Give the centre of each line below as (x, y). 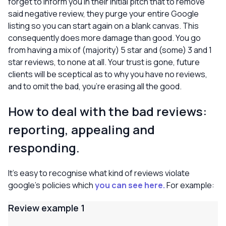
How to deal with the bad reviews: (107, 111)
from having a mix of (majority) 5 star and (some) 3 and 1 (110, 50)
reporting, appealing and (81, 129)
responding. (44, 148)
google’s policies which (51, 185)
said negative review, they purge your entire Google (103, 14)
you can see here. (130, 185)
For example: (190, 185)
